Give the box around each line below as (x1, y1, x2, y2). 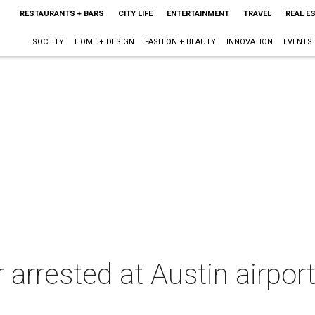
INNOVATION (226, 37, 273, 46)
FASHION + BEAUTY (144, 37, 216, 46)
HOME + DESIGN (74, 37, 134, 46)
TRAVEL (243, 9, 271, 18)
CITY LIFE (117, 9, 153, 18)
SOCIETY (32, 37, 64, 46)
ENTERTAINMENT (166, 9, 229, 18)
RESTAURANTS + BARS (19, 9, 104, 18)
